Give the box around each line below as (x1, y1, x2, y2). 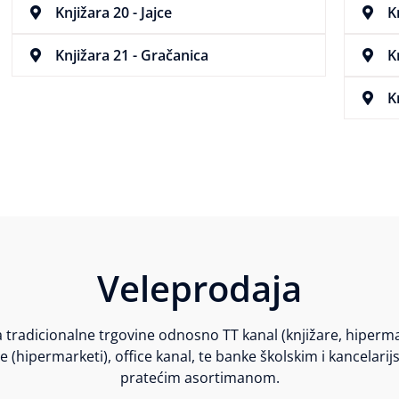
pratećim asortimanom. (119, 368, 280, 388)
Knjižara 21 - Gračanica (54, 45, 208, 66)
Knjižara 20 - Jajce (54, 3, 172, 23)
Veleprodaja (97, 264, 302, 313)
